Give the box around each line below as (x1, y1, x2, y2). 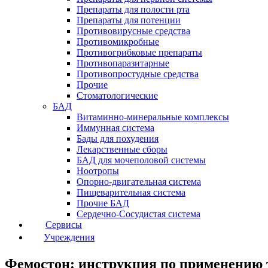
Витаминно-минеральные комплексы (77, 112, 229, 123)
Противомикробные (77, 36, 159, 47)
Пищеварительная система (77, 187, 185, 198)
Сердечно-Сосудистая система (77, 209, 200, 220)
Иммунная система (77, 123, 154, 133)
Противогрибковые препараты (77, 47, 202, 58)
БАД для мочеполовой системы (77, 155, 206, 166)
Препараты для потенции (77, 15, 181, 26)
